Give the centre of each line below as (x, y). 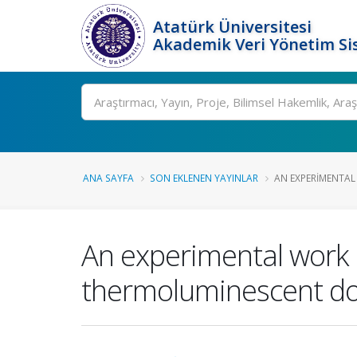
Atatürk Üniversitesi (232, 27)
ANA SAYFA (108, 178)
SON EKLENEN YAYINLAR (204, 178)
